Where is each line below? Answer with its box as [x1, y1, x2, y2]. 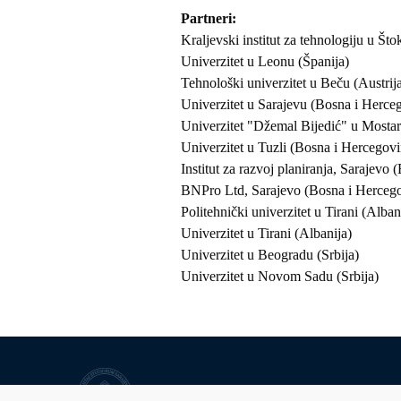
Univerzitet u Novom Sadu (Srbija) [181, 269, 379, 284]
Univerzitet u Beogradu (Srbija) [181, 247, 359, 262]
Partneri [181, 11, 232, 26]
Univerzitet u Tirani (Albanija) [181, 226, 352, 241]
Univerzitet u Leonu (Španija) [181, 54, 349, 69]
